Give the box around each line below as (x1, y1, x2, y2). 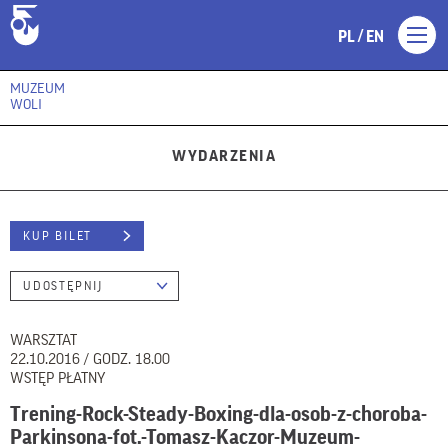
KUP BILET (23, 230, 93, 242)
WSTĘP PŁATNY (10, 371, 105, 386)
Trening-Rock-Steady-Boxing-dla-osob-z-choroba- (10, 404, 427, 425)
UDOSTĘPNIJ (23, 280, 103, 292)
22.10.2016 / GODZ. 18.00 (10, 352, 170, 367)
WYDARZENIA (172, 149, 276, 164)
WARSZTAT (10, 333, 77, 348)
